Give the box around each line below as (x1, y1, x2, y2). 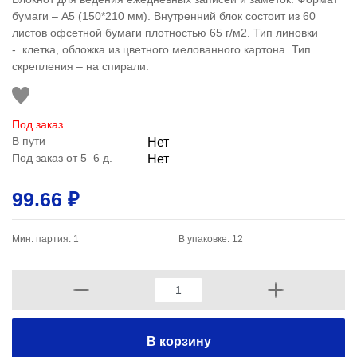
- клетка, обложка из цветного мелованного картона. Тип (12, 43, 311, 56)
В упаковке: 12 (178, 233, 243, 245)
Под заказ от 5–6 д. (12, 151, 112, 164)
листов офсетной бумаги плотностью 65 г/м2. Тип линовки (12, 26, 318, 39)
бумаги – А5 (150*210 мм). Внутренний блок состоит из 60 (12, 10, 316, 22)
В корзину (146, 335, 211, 348)
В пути (12, 135, 45, 147)
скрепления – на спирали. (12, 60, 149, 73)
